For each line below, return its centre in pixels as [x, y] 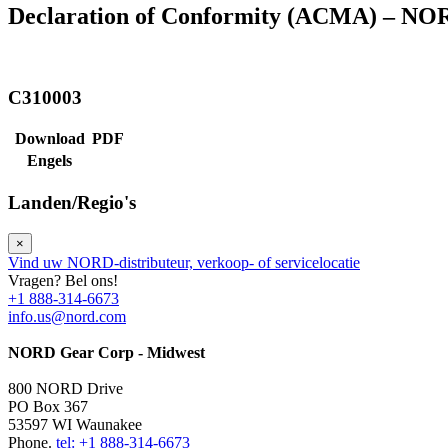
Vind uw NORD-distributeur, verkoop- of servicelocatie [184, 262]
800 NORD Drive [65, 388]
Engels [49, 161]
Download [49, 139]
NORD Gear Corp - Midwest [106, 352]
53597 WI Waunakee [75, 424]
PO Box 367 [48, 406]
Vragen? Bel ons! [63, 280]
